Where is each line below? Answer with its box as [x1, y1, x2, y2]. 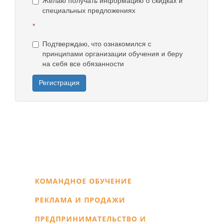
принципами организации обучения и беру [42, 50, 183, 58]
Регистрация [38, 79, 80, 87]
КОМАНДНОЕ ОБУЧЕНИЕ [35, 176, 132, 186]
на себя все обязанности [42, 60, 124, 68]
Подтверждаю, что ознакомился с [42, 40, 151, 48]
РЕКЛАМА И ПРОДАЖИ [35, 195, 125, 205]
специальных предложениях [42, 6, 135, 15]
